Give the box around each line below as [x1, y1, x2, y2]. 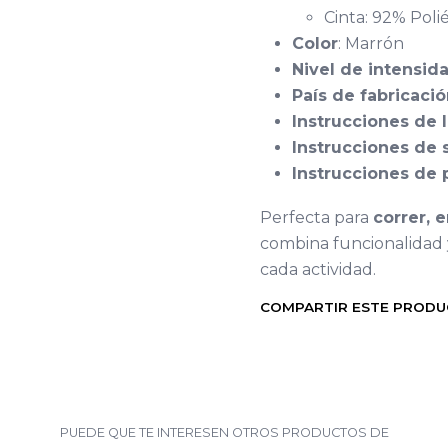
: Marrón [338, 34, 404, 53]
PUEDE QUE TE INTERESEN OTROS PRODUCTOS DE [59, 425, 389, 440]
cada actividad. [260, 260, 376, 279]
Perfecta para [260, 208, 373, 227]
